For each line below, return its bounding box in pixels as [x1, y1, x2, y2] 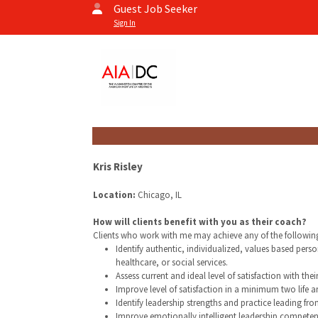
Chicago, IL [136, 189, 182, 200]
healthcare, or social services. [116, 256, 228, 268]
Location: [93, 189, 136, 200]
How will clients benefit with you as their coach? [93, 216, 306, 227]
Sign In [114, 18, 136, 28]
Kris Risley [93, 160, 143, 173]
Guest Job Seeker [114, 1, 197, 16]
